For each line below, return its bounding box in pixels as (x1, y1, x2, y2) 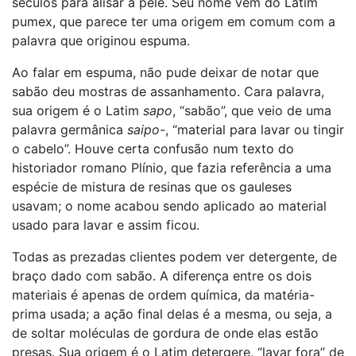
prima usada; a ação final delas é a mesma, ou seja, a (12, 306, 332, 322)
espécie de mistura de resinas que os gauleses (12, 179, 292, 195)
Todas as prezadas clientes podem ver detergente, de (12, 249, 337, 265)
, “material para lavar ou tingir (165, 122, 344, 137)
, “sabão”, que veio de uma (172, 103, 331, 118)
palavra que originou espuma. (12, 33, 190, 48)
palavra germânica (12, 122, 127, 137)
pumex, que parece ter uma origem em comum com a (12, 14, 335, 29)
